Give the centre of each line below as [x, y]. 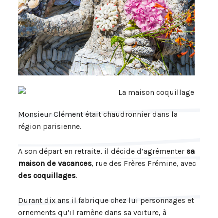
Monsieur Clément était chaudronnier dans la [98, 114]
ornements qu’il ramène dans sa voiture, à [92, 212]
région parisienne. [50, 126]
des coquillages [46, 175]
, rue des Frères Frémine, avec [144, 163]
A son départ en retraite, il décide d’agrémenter [102, 151]
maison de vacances [54, 163]
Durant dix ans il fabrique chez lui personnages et [106, 200]
